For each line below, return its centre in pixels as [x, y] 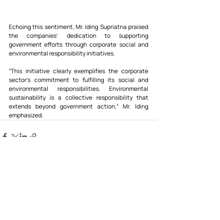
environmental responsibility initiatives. [62, 54]
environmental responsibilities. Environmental [79, 89]
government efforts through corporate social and [79, 45]
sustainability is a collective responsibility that [79, 98]
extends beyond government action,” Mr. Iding [79, 107]
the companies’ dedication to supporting [79, 36]
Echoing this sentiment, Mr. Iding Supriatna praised [79, 27]
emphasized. [26, 115]
